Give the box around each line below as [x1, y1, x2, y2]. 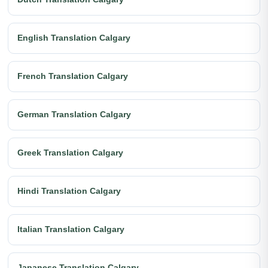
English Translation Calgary [17, 33, 130, 42]
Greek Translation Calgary [17, 148, 123, 157]
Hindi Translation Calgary [17, 186, 121, 196]
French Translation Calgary [17, 71, 128, 81]
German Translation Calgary [17, 109, 131, 119]
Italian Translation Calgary [17, 224, 124, 234]
